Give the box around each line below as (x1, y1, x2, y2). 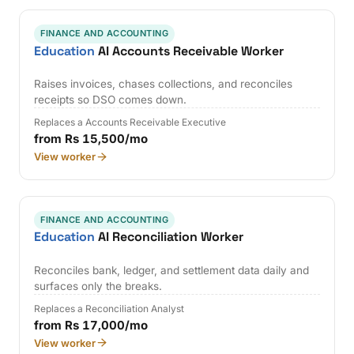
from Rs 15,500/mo (34, 131, 149, 147)
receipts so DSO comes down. (34, 93, 187, 107)
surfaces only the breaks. (34, 279, 163, 292)
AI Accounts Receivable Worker (95, 42, 284, 59)
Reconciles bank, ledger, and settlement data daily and (34, 263, 310, 277)
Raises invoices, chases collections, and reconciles (34, 77, 293, 91)
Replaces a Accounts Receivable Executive (34, 116, 227, 129)
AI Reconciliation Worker (95, 228, 244, 246)
